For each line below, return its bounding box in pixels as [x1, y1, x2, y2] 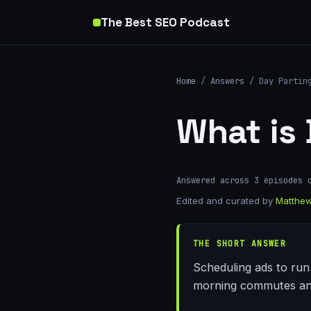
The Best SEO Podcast [101, 14, 230, 30]
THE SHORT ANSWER [193, 238, 287, 249]
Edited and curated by [176, 195, 276, 207]
